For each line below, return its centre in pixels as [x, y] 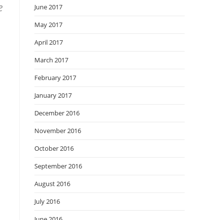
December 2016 [57, 113]
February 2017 [55, 78]
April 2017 [49, 42]
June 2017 [48, 7]
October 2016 [54, 148]
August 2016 [52, 184]
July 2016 [47, 201]
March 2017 [51, 60]
